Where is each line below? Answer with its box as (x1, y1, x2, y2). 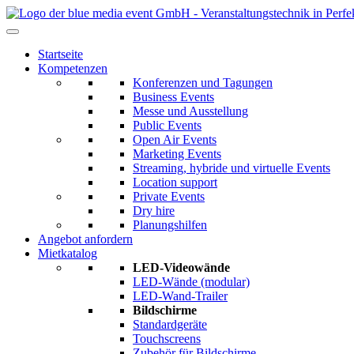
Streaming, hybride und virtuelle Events (133, 161, 330, 175)
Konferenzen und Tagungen (133, 76, 273, 89)
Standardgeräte (133, 318, 207, 331)
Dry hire (133, 204, 175, 217)
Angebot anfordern (38, 232, 133, 246)
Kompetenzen (38, 62, 107, 75)
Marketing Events (133, 147, 221, 160)
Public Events (133, 119, 201, 132)
